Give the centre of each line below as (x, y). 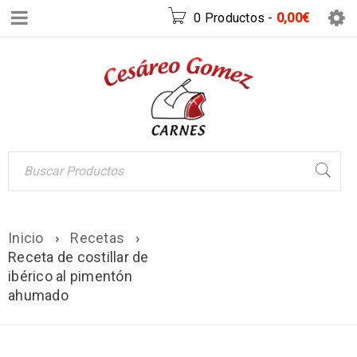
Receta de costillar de (78, 257)
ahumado (38, 295)
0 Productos (229, 18)
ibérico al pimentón (70, 276)
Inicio (26, 237)
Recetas (97, 237)
